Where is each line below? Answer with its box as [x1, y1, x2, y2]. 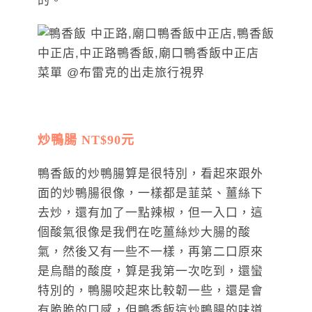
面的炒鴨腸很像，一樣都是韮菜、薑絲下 [38, 187, 263, 201]
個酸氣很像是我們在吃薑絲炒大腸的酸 [38, 226, 251, 240]
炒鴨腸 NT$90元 [38, 133, 134, 148]
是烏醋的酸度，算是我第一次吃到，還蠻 [38, 265, 263, 279]
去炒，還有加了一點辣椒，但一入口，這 [38, 206, 263, 220]
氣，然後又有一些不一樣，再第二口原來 [38, 245, 263, 259]
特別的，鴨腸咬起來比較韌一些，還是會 [38, 284, 263, 298]
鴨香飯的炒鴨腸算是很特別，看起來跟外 [38, 167, 263, 181]
